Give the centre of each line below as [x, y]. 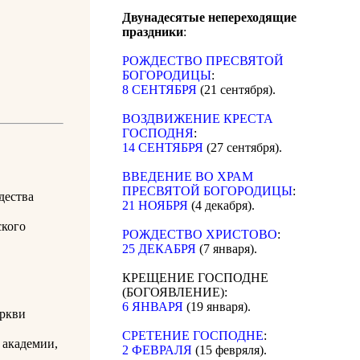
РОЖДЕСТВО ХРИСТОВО [200, 235]
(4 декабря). [221, 206]
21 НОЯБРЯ [155, 206]
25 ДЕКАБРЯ [159, 249]
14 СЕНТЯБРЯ [163, 148]
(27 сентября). [243, 148]
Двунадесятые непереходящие [209, 18]
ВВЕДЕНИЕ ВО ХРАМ [188, 177]
